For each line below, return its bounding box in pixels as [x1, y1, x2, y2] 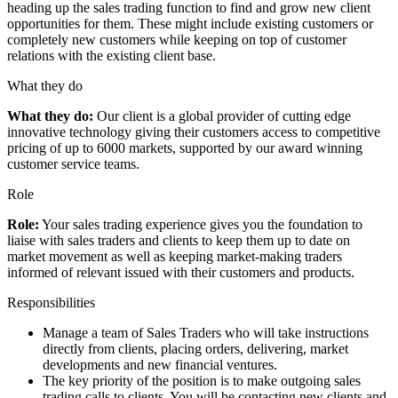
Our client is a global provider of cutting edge [93, 107, 351, 123]
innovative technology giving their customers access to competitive [7, 123, 380, 139]
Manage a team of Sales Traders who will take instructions [43, 324, 369, 340]
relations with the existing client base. [7, 47, 216, 63]
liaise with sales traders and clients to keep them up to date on [7, 232, 350, 248]
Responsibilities [7, 294, 95, 310]
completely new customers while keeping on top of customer [7, 31, 346, 47]
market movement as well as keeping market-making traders [7, 248, 342, 264]
